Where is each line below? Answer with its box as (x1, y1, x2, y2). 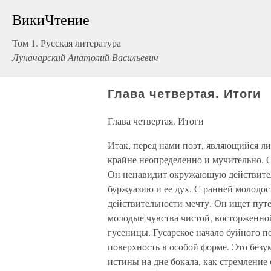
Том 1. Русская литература (12, 36, 121, 49)
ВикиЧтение (12, 10, 90, 29)
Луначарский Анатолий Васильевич (12, 51, 158, 64)
